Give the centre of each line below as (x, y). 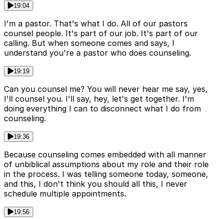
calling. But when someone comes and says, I (89, 43)
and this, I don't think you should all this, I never (96, 184)
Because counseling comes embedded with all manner (105, 154)
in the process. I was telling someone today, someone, (106, 174)
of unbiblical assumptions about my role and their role (106, 164)
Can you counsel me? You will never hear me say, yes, (106, 89)
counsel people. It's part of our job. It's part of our (101, 33)
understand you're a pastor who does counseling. (98, 53)
